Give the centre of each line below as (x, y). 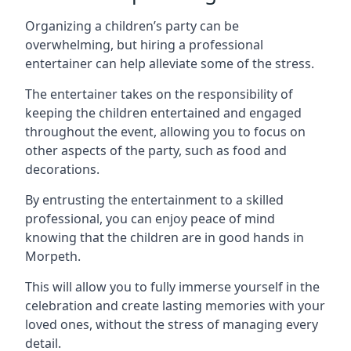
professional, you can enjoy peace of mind (150, 219)
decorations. (62, 169)
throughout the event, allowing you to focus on (165, 132)
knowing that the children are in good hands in (165, 237)
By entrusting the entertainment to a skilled (154, 200)
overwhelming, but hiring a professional (144, 45)
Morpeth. (53, 256)
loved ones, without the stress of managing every (172, 324)
